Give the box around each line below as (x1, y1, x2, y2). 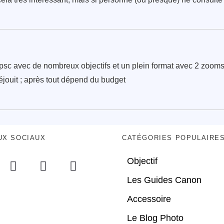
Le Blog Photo (127, 212, 183, 223)
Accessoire (127, 193, 171, 204)
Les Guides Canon (127, 174, 201, 185)
